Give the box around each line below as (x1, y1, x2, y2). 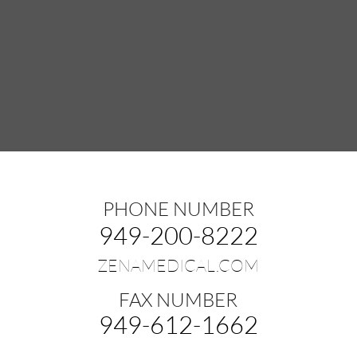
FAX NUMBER (119, 288, 238, 312)
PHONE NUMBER (102, 196, 254, 221)
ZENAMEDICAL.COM (97, 254, 260, 276)
